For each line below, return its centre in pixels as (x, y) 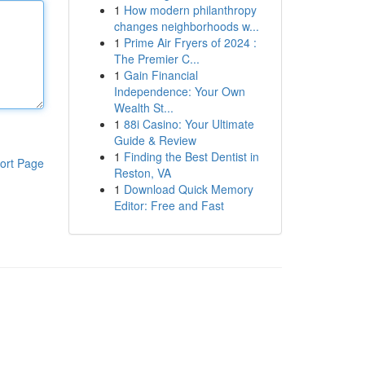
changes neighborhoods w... (186, 26)
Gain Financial (161, 75)
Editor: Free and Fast (169, 205)
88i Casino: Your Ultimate (189, 124)
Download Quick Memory (188, 189)
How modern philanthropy (190, 10)
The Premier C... (156, 59)
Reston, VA (142, 173)
